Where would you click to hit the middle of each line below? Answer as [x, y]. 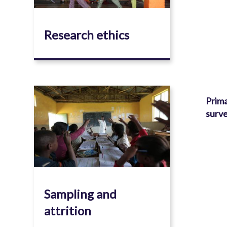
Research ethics [87, 35]
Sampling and [81, 194]
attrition [68, 211]
